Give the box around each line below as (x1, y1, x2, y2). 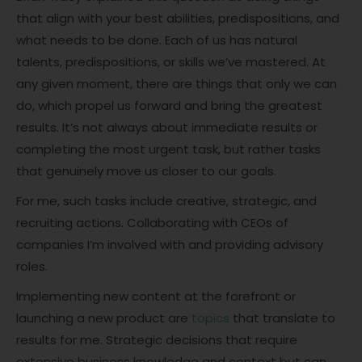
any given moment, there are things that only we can (16, 75, 337, 93)
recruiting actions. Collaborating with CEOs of (16, 214, 288, 232)
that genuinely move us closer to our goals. (16, 162, 276, 180)
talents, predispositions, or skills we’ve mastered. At (16, 53, 326, 71)
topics (192, 309, 229, 327)
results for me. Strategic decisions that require (16, 331, 297, 349)
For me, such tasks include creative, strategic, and (16, 192, 317, 210)
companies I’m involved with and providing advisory (16, 236, 323, 254)
